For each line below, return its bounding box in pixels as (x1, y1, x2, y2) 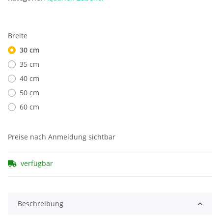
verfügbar (21, 159, 53, 168)
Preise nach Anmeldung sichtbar (8, 132, 115, 142)
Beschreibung (18, 199, 63, 209)
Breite (8, 31, 29, 41)
